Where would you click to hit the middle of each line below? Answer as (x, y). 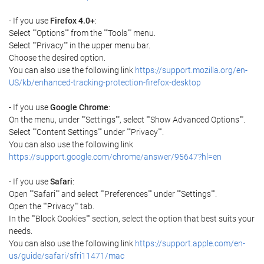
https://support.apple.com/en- (190, 243)
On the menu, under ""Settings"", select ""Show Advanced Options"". (127, 120)
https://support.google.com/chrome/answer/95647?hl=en (115, 157)
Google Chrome (79, 107)
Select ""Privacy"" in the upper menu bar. (80, 45)
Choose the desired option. (57, 58)
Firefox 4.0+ (72, 21)
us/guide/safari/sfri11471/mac (67, 256)
